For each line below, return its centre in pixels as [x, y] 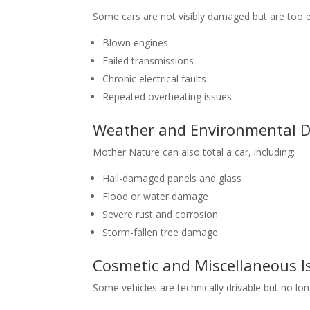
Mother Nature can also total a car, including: [194, 152]
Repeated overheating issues [167, 97]
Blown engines [136, 43]
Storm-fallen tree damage [161, 232]
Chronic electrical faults [155, 79]
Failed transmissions [148, 61]
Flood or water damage [156, 197]
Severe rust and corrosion [161, 215]
